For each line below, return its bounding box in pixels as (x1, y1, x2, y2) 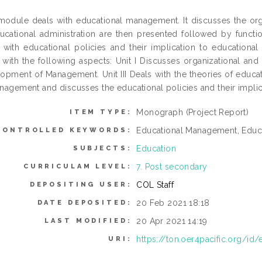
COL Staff (136, 180, 174, 190)
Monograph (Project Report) (136, 108, 249, 118)
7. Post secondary (136, 162, 208, 172)
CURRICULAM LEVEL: (23, 163, 132, 171)
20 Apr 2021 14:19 (136, 216, 208, 226)
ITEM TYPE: (69, 108, 132, 116)
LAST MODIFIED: (44, 217, 132, 225)
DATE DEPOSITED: (37, 199, 132, 207)
